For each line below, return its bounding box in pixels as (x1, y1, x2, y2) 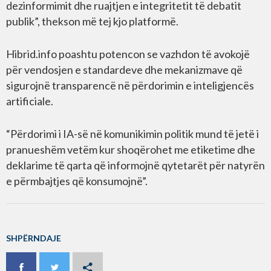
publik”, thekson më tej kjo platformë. (6, 14, 178, 28)
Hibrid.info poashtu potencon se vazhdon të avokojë (6, 47, 250, 60)
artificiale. (6, 94, 53, 108)
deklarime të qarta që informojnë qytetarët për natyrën (6, 158, 265, 172)
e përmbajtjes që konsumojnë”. (6, 174, 148, 188)
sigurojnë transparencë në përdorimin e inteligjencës (6, 78, 254, 92)
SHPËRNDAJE (6, 232, 61, 243)
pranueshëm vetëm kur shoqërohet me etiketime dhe (6, 142, 255, 156)
